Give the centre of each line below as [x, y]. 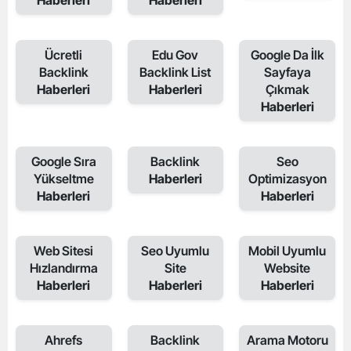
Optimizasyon [287, 179]
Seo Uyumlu [175, 251]
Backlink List [175, 72]
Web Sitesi [64, 251]
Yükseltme [63, 179]
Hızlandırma [63, 268]
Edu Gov [175, 55]
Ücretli [64, 55]
